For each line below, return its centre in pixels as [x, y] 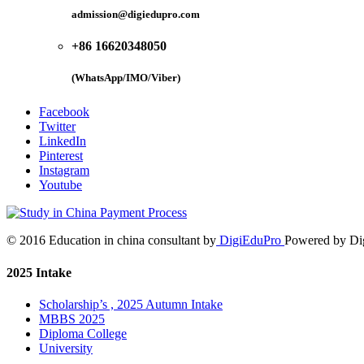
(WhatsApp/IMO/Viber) [126, 78]
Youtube [61, 185]
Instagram [64, 171]
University [66, 348]
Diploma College [83, 333]
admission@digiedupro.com [136, 15]
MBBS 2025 [72, 318]
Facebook [64, 112]
